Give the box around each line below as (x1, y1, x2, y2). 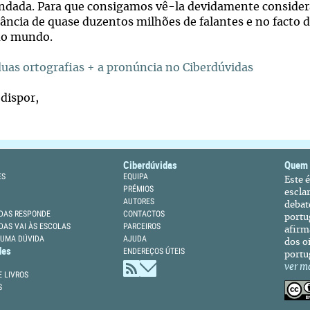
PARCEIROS (123, 221, 161, 231)
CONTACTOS (123, 209, 165, 219)
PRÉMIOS (123, 184, 154, 194)
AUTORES (123, 197, 154, 206)
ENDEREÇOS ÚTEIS (123, 246, 185, 256)
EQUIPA (123, 172, 148, 181)
